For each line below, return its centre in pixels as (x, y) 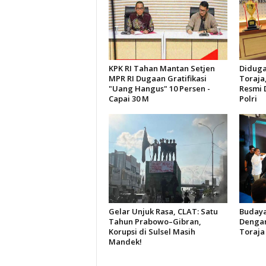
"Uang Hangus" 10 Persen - (159, 88)
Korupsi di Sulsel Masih (152, 231)
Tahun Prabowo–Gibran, (155, 221)
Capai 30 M (129, 98)
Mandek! (125, 241)
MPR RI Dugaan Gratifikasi (157, 78)
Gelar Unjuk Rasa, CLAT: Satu (163, 211)
